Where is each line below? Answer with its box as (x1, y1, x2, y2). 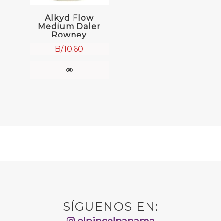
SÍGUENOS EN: (62, 199, 159, 214)
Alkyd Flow (44, 13, 94, 23)
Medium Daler (37, 21, 101, 31)
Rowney (51, 30, 87, 39)
